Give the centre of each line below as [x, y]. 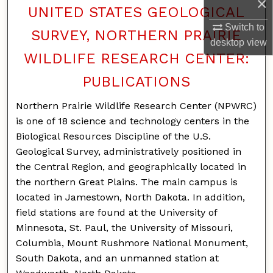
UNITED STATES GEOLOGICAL [136, 12]
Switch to [243, 27]
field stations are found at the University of [117, 212]
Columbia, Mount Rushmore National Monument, [132, 243]
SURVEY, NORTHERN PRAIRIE [136, 35]
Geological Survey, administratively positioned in [129, 151]
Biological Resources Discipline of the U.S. [114, 136]
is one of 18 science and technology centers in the [133, 121]
